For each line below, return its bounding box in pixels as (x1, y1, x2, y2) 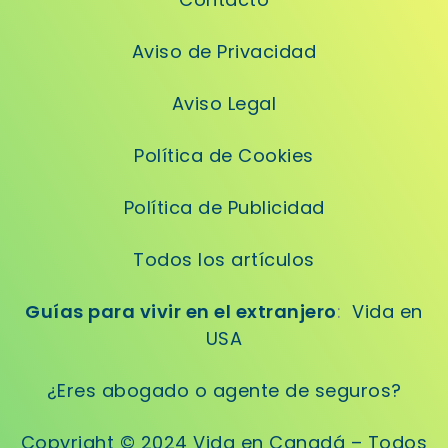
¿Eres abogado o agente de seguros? (46, 377, 402, 403)
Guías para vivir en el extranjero (25, 298, 337, 324)
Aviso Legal (171, 90, 277, 116)
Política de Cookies (134, 142, 314, 168)
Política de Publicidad (123, 194, 325, 220)
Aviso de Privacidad (131, 38, 317, 64)
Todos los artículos (133, 246, 315, 272)
